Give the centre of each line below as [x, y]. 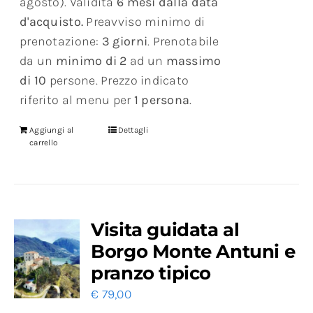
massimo [194, 61]
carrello [44, 143]
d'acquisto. [52, 22]
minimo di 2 [91, 61]
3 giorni [125, 42]
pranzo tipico [151, 274]
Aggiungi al [52, 130]
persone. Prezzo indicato [118, 81]
